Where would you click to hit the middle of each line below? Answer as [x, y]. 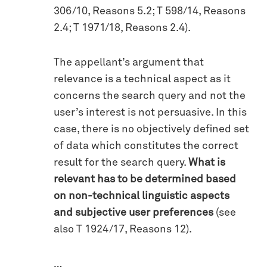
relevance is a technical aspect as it [142, 79]
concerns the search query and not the [150, 96]
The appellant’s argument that [129, 62]
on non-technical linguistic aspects [142, 196]
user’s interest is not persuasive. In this [150, 112]
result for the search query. [121, 162]
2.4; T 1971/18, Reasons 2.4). [122, 28]
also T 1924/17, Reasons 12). [123, 229]
